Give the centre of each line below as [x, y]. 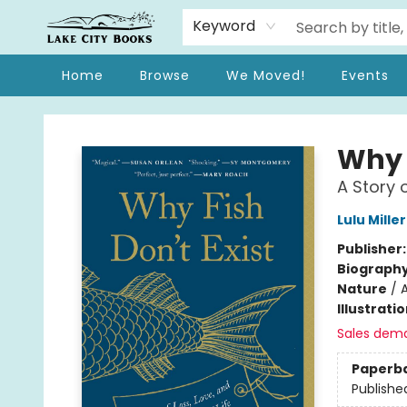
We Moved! [266, 75]
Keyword [224, 26]
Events [365, 75]
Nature [362, 289]
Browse [165, 75]
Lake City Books [62, 114]
